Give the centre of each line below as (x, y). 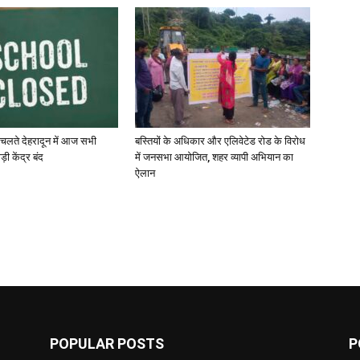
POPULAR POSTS (107, 344)
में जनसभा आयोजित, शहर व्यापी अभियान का (214, 157)
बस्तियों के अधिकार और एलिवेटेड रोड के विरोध (220, 141)
